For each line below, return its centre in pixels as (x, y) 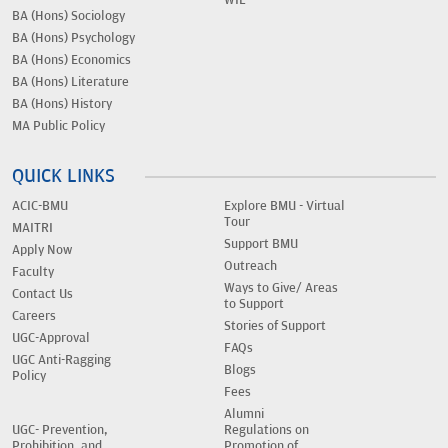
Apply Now (42, 250)
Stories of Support (275, 326)
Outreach (250, 266)
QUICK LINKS (63, 176)
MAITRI (32, 228)
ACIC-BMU (40, 206)
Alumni (244, 414)
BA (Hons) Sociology (68, 16)
